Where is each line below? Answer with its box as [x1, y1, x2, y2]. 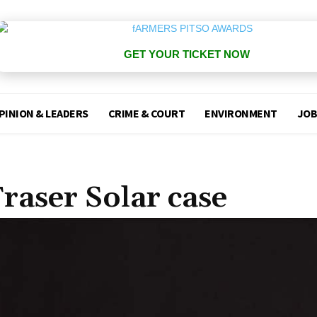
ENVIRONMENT [204, 106, 277, 121]
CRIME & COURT [108, 106, 185, 121]
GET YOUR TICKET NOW [123, 48, 250, 61]
